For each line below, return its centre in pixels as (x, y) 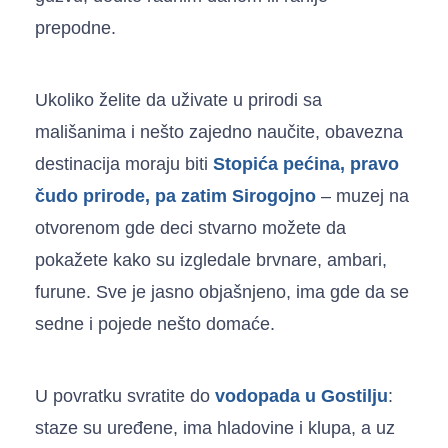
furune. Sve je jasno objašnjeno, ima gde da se (222, 291)
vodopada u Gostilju (301, 395)
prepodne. (75, 27)
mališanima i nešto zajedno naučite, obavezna (219, 131)
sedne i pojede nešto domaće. (155, 323)
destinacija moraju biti (124, 163)
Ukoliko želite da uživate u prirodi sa (178, 99)
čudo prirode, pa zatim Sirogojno (175, 195)
